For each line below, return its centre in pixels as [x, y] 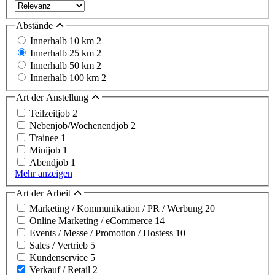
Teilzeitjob [51, 113]
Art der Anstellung [53, 98]
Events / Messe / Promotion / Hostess [103, 233]
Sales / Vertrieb [60, 246]
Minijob [46, 150]
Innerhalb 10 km [63, 41]
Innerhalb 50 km [63, 66]
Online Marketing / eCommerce [92, 221]
